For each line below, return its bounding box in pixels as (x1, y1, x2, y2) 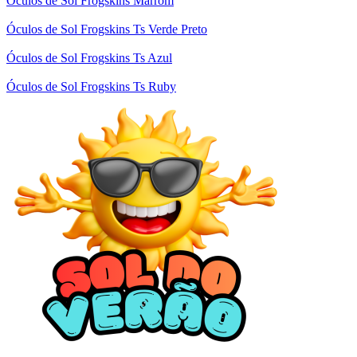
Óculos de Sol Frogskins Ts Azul (6, 50, 172, 65)
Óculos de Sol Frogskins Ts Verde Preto (6, 22, 207, 36)
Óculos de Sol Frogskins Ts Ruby (6, 79, 176, 93)
